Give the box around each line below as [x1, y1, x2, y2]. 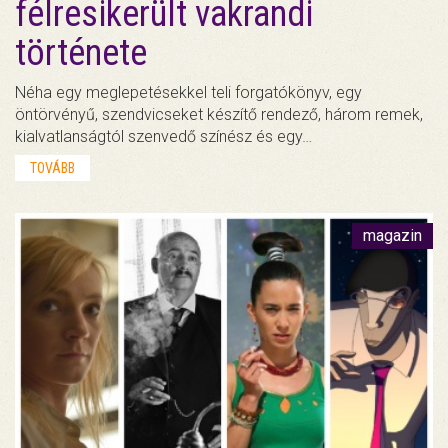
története [15, 31, 147, 74]
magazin [363, 225, 422, 245]
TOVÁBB [30, 159, 75, 176]
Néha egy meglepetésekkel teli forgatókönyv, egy [15, 82, 362, 102]
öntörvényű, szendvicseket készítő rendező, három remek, [15, 104, 423, 124]
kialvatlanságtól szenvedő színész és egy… [15, 126, 312, 146]
